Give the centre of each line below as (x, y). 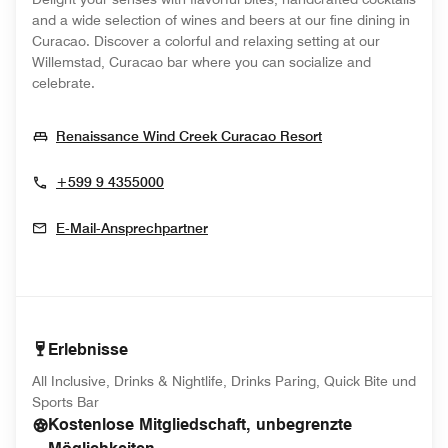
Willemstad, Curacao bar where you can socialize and (201, 62)
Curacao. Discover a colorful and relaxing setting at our (206, 41)
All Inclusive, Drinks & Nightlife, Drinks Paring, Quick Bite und (224, 381)
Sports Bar (65, 402)
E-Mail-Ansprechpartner (132, 228)
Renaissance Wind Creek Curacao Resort (189, 136)
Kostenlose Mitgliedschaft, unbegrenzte (200, 424)
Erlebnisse (88, 349)
